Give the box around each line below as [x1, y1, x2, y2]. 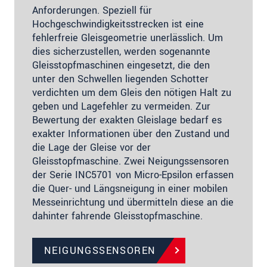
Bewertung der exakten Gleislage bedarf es [32, 113, 222, 127]
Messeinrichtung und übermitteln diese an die [32, 195, 234, 209]
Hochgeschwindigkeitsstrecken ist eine [32, 17, 204, 31]
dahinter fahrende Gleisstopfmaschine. [32, 209, 203, 223]
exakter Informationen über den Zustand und [32, 126, 229, 141]
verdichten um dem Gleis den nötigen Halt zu [32, 85, 231, 100]
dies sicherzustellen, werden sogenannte [32, 44, 210, 58]
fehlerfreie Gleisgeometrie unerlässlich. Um [32, 30, 223, 45]
